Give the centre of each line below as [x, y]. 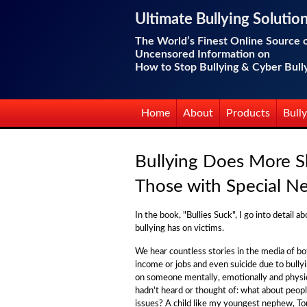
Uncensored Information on [202, 54]
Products [248, 113]
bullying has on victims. [180, 229]
